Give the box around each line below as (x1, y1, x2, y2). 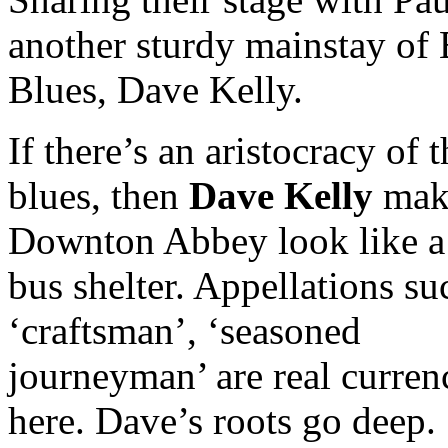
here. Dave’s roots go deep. (8, 398, 436, 442)
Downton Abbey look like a (8, 218, 445, 262)
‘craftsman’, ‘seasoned (8, 308, 361, 352)
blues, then (8, 173, 189, 217)
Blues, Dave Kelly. (8, 67, 303, 111)
